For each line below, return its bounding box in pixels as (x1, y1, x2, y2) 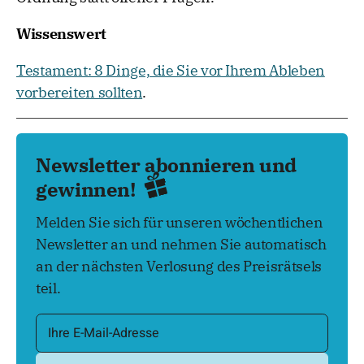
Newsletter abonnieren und (36, 152, 297, 179)
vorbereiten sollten (16, 83, 143, 102)
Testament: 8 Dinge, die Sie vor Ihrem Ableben (16, 61, 325, 80)
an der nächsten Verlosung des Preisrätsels (36, 256, 322, 275)
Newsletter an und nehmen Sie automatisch (36, 234, 327, 253)
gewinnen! (36, 176, 141, 203)
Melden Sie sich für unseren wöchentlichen (36, 212, 323, 232)
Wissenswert (16, 24, 107, 44)
